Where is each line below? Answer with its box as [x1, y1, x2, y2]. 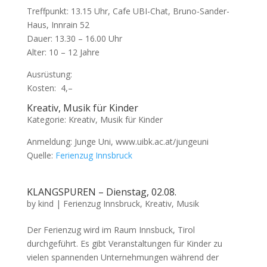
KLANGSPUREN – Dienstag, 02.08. [26, 185, 176, 198]
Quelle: [26, 150, 55, 161]
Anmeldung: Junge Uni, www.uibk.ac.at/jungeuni [26, 136, 209, 147]
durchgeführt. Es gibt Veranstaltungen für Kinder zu [26, 238, 222, 249]
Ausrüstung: [26, 69, 72, 80]
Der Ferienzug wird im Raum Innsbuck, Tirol [26, 224, 195, 235]
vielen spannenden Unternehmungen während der [26, 252, 219, 263]
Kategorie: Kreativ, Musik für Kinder [26, 114, 163, 125]
